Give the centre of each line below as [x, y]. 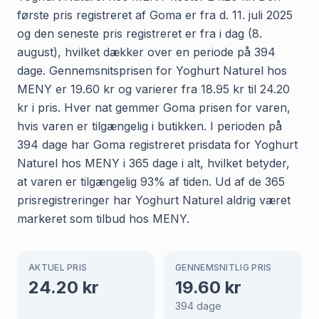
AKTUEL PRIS [58, 267]
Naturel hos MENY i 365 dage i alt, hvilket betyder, [153, 163]
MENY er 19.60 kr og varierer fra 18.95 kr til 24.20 [153, 89]
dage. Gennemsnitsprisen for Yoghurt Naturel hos [152, 70]
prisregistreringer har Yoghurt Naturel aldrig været [154, 200]
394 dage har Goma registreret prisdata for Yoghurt [157, 144]
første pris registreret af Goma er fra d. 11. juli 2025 [155, 15]
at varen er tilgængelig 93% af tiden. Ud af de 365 [151, 181]
